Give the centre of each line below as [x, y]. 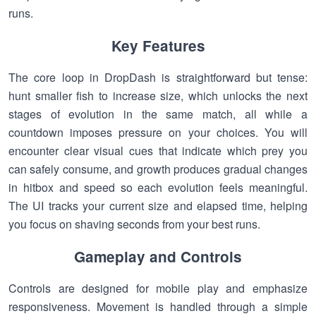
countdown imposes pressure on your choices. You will [158, 132]
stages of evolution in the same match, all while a [158, 114]
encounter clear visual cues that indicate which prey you [158, 151]
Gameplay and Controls [158, 256]
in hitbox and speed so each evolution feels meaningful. [158, 187]
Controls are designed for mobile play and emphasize [158, 288]
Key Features [158, 45]
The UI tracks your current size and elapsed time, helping [158, 206]
